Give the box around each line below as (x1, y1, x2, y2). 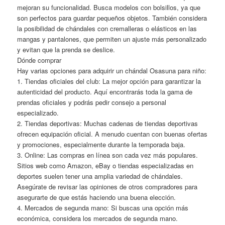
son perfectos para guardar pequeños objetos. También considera (17, 13, 207, 23)
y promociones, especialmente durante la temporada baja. (17, 139, 186, 149)
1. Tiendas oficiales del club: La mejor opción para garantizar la (17, 76, 201, 86)
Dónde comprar (17, 55, 62, 65)
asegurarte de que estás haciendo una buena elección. (17, 192, 176, 202)
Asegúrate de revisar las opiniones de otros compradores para (17, 181, 198, 191)
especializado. (17, 107, 59, 118)
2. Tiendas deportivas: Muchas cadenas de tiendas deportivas (17, 118, 198, 128)
